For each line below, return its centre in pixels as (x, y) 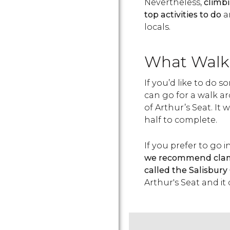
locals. (157, 27)
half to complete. (181, 120)
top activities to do (183, 15)
